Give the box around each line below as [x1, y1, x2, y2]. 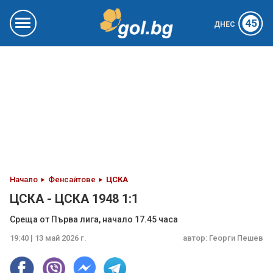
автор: [183, 233, 209, 243]
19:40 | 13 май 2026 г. [10, 233, 87, 243]
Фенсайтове [48, 175, 96, 184]
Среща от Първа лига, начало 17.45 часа [10, 214, 178, 224]
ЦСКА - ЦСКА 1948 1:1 [10, 191, 138, 206]
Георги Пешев [209, 233, 263, 243]
